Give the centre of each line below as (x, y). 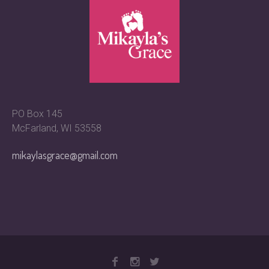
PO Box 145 (38, 113)
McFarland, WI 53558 (57, 128)
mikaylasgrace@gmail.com (65, 155)
